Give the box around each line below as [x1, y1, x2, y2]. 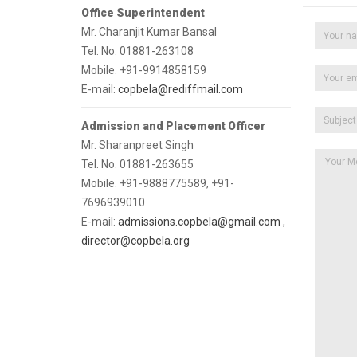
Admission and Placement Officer [81, 120, 265, 132]
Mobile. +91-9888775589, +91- [81, 177, 234, 190]
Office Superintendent [81, 6, 205, 19]
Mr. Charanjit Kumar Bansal [81, 25, 217, 38]
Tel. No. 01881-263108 [81, 45, 194, 57]
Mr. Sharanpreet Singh [81, 139, 194, 151]
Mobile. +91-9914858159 [81, 64, 206, 76]
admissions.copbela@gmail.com [118, 215, 280, 228]
